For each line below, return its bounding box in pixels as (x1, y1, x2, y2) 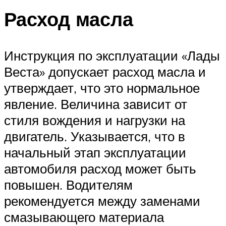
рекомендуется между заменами (4, 193, 200, 209)
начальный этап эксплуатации (4, 144, 186, 161)
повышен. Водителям (4, 177, 133, 193)
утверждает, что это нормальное (4, 80, 200, 96)
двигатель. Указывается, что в (4, 128, 185, 145)
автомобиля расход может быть (4, 160, 196, 177)
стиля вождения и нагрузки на (4, 112, 185, 129)
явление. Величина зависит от (4, 96, 187, 112)
